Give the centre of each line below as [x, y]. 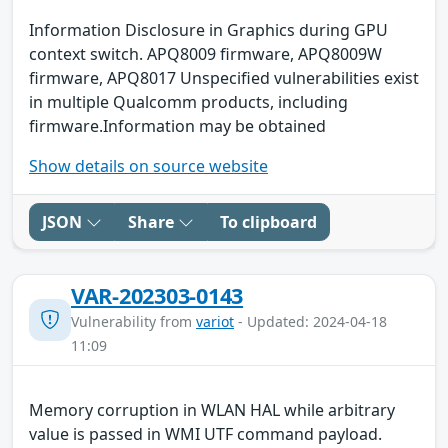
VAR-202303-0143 [157, 295]
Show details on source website [148, 165]
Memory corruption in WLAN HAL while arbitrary [212, 409]
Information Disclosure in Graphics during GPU [208, 29]
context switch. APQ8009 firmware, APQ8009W [205, 53]
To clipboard [268, 221]
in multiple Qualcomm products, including [188, 101]
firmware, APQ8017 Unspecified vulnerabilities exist [224, 77]
